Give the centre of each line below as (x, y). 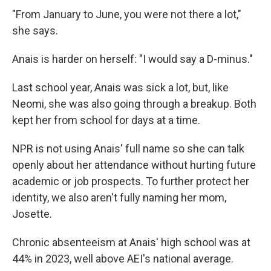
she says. (35, 31)
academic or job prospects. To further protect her (131, 181)
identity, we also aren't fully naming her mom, (119, 198)
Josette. (32, 214)
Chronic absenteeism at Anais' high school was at (131, 242)
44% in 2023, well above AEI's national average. (123, 259)
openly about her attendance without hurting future (134, 165)
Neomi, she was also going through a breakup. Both (134, 104)
